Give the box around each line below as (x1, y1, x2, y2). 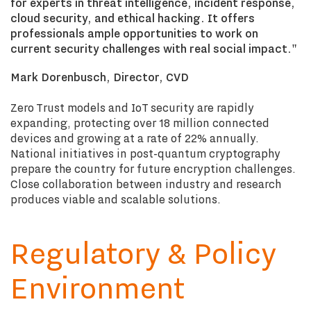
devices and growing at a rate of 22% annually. (10, 130, 259, 146)
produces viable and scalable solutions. (10, 191, 221, 208)
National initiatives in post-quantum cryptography (10, 145, 280, 162)
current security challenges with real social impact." (10, 40, 297, 57)
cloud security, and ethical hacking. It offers (10, 10, 255, 26)
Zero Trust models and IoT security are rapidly (10, 99, 254, 116)
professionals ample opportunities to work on (10, 25, 258, 42)
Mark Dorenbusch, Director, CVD (10, 69, 189, 85)
